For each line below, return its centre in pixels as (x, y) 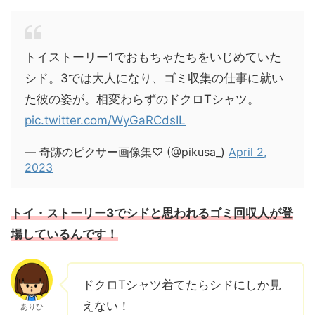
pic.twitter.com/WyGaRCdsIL (105, 120)
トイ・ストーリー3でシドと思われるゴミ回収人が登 (152, 213)
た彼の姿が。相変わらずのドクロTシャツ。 (142, 99)
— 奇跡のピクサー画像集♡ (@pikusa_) (127, 152)
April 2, (247, 152)
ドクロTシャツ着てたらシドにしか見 (182, 285)
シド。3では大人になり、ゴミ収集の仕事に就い (154, 78)
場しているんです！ (64, 234)
